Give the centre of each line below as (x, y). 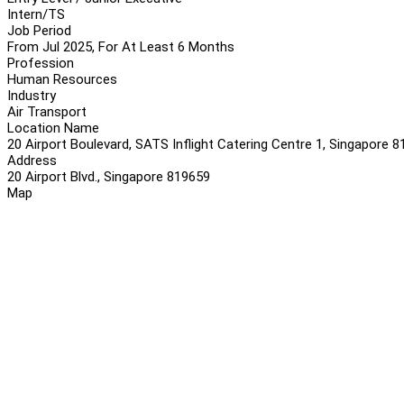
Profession (41, 63)
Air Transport (47, 111)
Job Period (39, 30)
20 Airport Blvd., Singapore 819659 (109, 176)
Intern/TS (36, 14)
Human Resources (62, 79)
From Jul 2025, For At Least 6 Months (121, 46)
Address (32, 160)
